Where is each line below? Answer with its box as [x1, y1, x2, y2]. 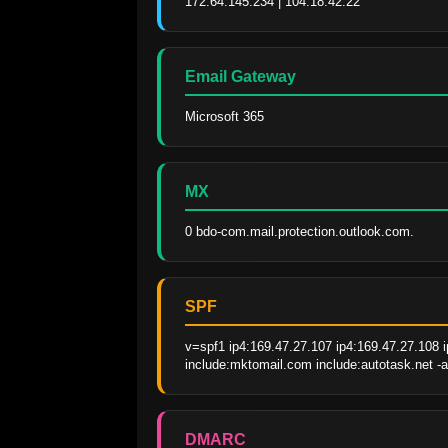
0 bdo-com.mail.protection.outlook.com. [185, 224, 414, 240]
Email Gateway [185, 68, 296, 86]
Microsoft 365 [185, 109, 264, 125]
